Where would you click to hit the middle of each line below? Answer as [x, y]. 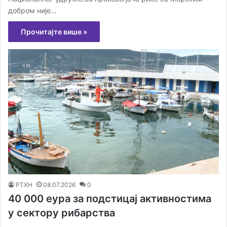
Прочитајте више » [54, 31]
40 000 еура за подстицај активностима [110, 198]
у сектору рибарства [62, 213]
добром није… [32, 10]
